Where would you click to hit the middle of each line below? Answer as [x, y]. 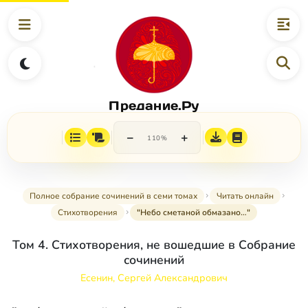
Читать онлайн [245, 196]
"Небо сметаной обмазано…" [194, 213]
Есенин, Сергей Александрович [154, 278]
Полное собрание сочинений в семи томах [113, 196]
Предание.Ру [154, 105]
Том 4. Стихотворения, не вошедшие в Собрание [154, 245]
